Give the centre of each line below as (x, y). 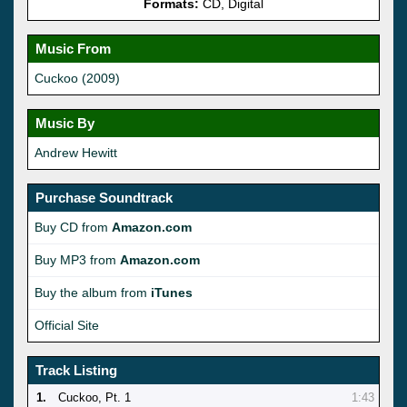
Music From (73, 48)
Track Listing (76, 370)
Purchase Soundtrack (104, 197)
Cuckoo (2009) (77, 78)
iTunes (172, 292)
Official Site (67, 325)
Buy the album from (93, 292)
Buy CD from (73, 227)
